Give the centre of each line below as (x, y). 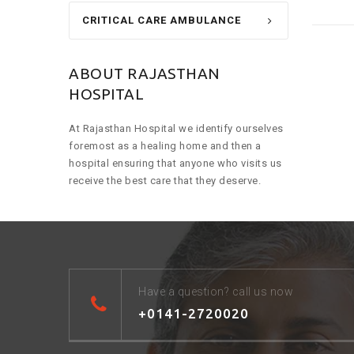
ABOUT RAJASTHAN (144, 74)
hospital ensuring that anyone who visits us (175, 164)
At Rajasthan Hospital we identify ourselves (176, 129)
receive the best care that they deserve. (165, 181)
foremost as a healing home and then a (165, 146)
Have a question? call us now (216, 292)
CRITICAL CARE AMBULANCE (162, 21)
